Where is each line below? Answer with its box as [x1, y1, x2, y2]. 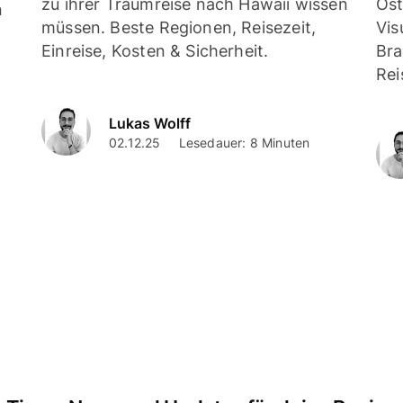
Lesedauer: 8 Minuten [178, 134, 310, 150]
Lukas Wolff [109, 113, 191, 132]
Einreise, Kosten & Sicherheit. [41, 41, 269, 61]
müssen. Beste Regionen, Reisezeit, [41, 18, 317, 38]
